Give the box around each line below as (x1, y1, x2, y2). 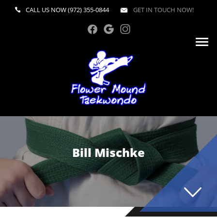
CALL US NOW (25, 5, 68, 14)
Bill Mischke (72, 144, 145, 160)
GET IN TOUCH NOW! (131, 5, 194, 14)
